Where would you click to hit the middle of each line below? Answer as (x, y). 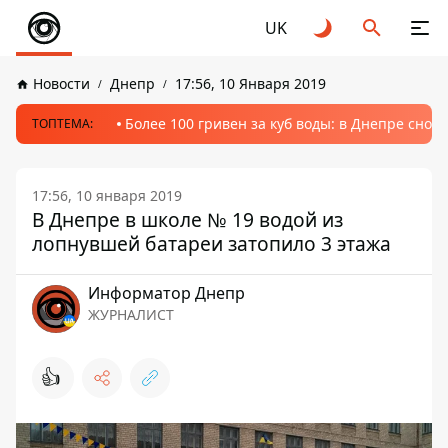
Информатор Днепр (166, 293)
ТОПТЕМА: (62, 123)
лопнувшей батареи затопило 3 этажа (211, 243)
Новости (61, 83)
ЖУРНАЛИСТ (131, 314)
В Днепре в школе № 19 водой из (187, 219)
